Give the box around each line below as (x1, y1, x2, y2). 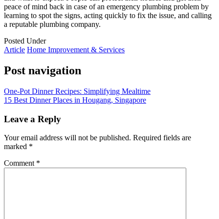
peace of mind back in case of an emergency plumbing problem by (4, 2, 209, 11)
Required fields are (133, 133, 191, 142)
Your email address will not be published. (4, 133, 131, 142)
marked (4, 142, 29, 151)
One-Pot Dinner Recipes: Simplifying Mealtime (4, 87, 151, 95)
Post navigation (4, 64, 81, 77)
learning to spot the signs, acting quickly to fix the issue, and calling (4, 11, 212, 20)
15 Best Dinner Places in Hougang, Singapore (4, 95, 146, 104)
